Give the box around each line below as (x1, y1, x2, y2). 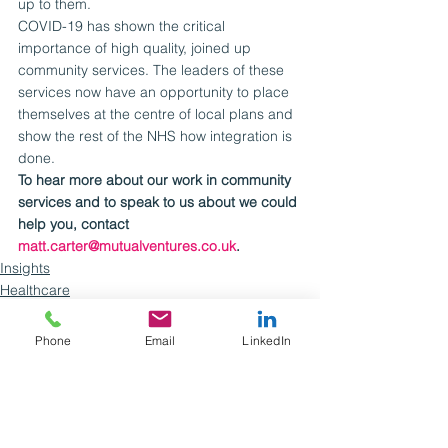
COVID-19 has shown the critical (18, 17, 229, 36)
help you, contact (18, 215, 133, 234)
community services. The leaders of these (18, 61, 288, 80)
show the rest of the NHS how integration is (18, 127, 296, 146)
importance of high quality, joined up (18, 39, 255, 58)
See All (276, 399, 320, 418)
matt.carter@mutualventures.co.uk (18, 237, 236, 256)
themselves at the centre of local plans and (18, 105, 297, 124)
